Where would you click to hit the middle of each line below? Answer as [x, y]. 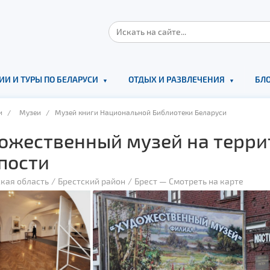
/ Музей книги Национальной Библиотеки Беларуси [135, 112]
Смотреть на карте [206, 181]
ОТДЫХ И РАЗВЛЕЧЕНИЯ [176, 79]
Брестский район [91, 181]
